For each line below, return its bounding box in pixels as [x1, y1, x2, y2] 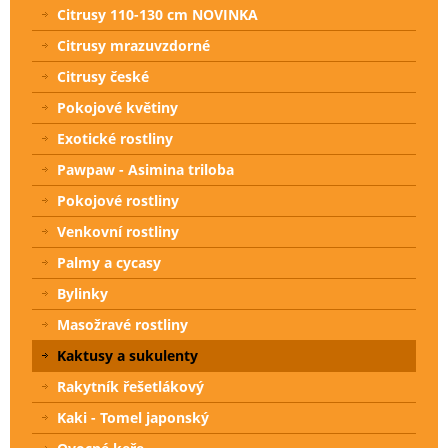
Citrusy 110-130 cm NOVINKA [57, 5, 258, 25]
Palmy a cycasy [57, 253, 161, 273]
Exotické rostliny [57, 129, 173, 149]
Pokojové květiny [57, 98, 178, 118]
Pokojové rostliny [57, 191, 179, 211]
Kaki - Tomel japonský [57, 408, 209, 428]
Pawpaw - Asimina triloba [57, 160, 234, 180]
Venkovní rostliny [57, 222, 179, 242]
